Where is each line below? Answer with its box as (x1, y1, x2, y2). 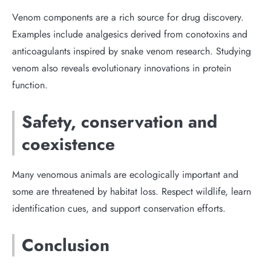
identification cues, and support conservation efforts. (12, 201, 226, 215)
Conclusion (22, 233, 109, 258)
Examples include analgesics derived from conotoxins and (12, 27, 247, 41)
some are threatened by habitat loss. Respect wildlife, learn (12, 184, 251, 198)
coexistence (22, 132, 115, 157)
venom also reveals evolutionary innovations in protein (12, 61, 231, 75)
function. (12, 78, 48, 92)
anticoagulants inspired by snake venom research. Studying (12, 44, 251, 58)
